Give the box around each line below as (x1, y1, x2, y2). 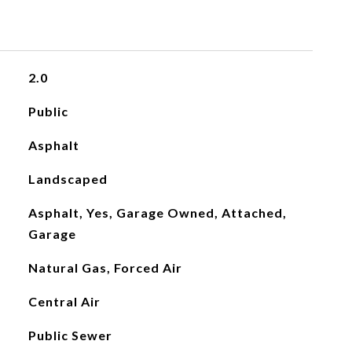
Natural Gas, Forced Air (27, 260, 182, 275)
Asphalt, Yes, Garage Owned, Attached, (27, 205, 287, 220)
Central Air (27, 294, 101, 309)
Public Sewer (27, 328, 112, 343)
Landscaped (27, 171, 108, 186)
